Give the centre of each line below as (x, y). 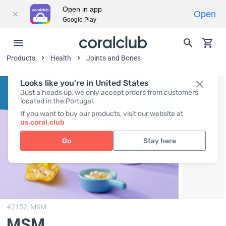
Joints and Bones (114, 58)
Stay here (159, 141)
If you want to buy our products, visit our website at (102, 114)
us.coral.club (42, 122)
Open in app (82, 9)
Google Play (79, 20)
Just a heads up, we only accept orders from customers (109, 93)
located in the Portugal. (58, 101)
